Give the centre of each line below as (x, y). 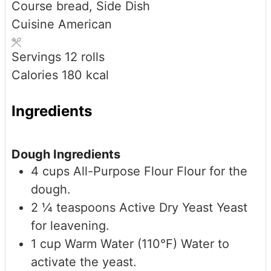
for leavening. (70, 225)
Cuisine (35, 24)
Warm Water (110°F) (121, 243)
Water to (205, 243)
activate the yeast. (84, 262)
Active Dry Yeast (166, 207)
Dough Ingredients (66, 154)
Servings (38, 57)
